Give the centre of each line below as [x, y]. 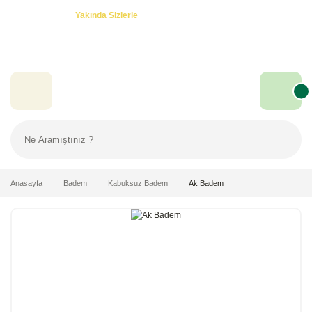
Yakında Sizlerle [107, 15]
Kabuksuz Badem [138, 183]
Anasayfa [26, 183]
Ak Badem [206, 183]
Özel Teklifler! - [46, 15]
